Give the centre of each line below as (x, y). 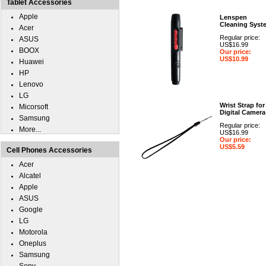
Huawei (31, 62)
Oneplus (33, 243)
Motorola (33, 232)
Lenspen (233, 17)
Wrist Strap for (242, 105)
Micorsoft (34, 107)
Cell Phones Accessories (49, 150)
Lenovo (31, 84)
